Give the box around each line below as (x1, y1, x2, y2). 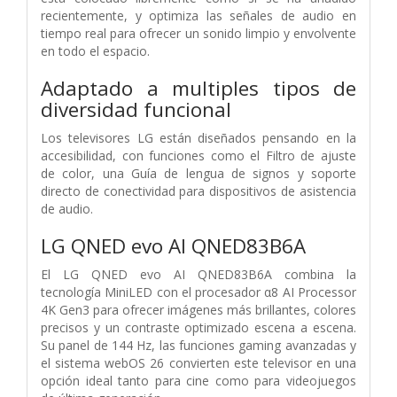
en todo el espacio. (41, 42, 150, 59)
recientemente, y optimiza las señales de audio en (41, 6, 356, 24)
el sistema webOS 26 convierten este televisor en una (41, 354, 356, 371)
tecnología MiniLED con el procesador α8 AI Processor (41, 283, 356, 300)
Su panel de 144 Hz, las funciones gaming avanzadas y (41, 336, 356, 354)
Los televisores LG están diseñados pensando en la (41, 128, 356, 146)
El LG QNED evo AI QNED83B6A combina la (41, 265, 356, 283)
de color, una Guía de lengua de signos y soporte (41, 164, 356, 182)
